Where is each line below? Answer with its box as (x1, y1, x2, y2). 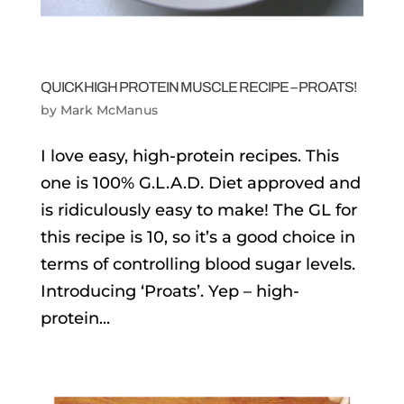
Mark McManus (60, 102, 158, 119)
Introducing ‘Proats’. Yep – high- (40, 281, 299, 302)
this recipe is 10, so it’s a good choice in (40, 227, 355, 248)
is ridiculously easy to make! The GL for (40, 200, 357, 221)
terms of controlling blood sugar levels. (40, 254, 355, 275)
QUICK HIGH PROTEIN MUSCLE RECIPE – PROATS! (40, 79, 356, 96)
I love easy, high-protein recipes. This (40, 146, 339, 167)
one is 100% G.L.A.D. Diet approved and (40, 173, 361, 194)
